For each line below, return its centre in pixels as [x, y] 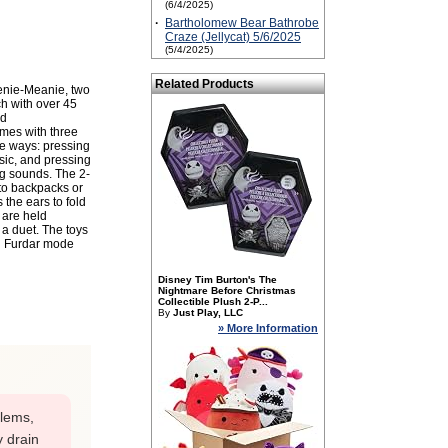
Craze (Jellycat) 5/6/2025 [233, 37]
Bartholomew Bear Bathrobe [242, 23]
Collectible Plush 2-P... [213, 301]
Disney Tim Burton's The [217, 279]
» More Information [268, 328]
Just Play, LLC [208, 312]
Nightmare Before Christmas [227, 290]
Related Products [204, 84]
